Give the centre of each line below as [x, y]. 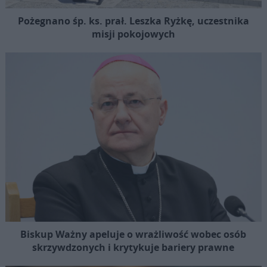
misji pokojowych [133, 34]
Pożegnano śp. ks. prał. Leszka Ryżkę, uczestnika [133, 21]
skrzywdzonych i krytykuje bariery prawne [133, 248]
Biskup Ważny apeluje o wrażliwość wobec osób [133, 235]
